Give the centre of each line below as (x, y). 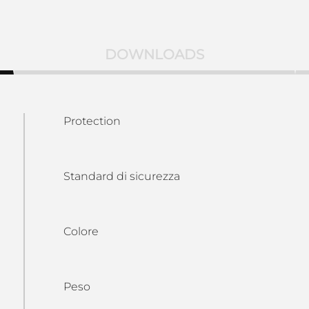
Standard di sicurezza (121, 176)
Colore (81, 231)
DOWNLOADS (154, 54)
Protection (92, 121)
